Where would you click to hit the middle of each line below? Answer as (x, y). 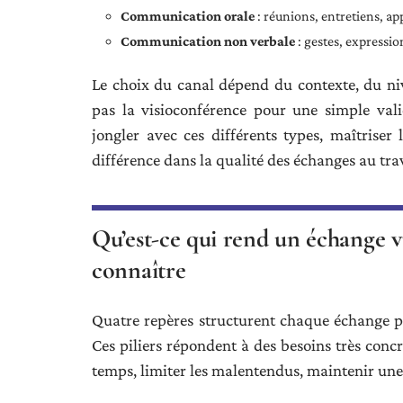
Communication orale (188, 16)
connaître (139, 270)
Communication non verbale (208, 41)
